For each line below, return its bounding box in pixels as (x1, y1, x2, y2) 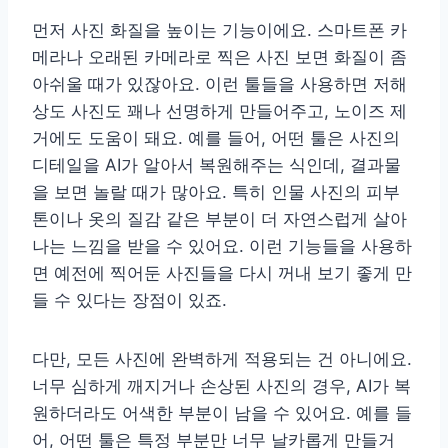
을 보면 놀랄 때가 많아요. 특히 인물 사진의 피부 (32, 182, 400, 203)
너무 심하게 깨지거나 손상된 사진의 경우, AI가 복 (32, 376, 411, 397)
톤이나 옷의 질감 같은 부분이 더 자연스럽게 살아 (32, 209, 407, 230)
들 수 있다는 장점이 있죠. (32, 290, 227, 311)
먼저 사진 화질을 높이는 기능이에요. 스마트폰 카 (32, 20, 407, 41)
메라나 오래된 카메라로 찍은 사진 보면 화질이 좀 (32, 47, 407, 68)
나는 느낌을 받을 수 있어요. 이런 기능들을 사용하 (32, 236, 412, 257)
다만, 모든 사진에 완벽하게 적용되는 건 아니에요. (32, 349, 412, 370)
